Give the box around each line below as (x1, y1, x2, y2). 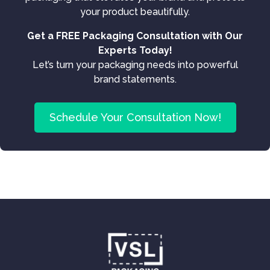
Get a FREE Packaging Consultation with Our (27, 30, 243, 42)
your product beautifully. (80, 6, 190, 17)
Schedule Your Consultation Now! (49, 111, 221, 124)
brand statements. (93, 74, 177, 85)
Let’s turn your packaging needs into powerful (32, 59, 238, 71)
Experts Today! (98, 45, 172, 56)
